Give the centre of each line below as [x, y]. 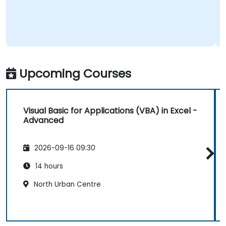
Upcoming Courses [75, 74]
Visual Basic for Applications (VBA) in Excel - [110, 111]
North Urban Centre [66, 184]
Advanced [43, 121]
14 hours [48, 166]
